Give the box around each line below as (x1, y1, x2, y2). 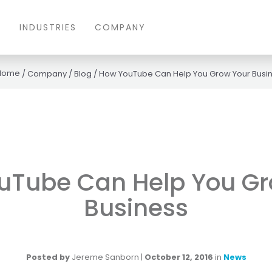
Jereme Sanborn (71, 251, 139, 263)
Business (84, 191, 188, 225)
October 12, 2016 (144, 251, 213, 263)
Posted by (25, 251, 70, 263)
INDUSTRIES (19, 21, 76, 33)
